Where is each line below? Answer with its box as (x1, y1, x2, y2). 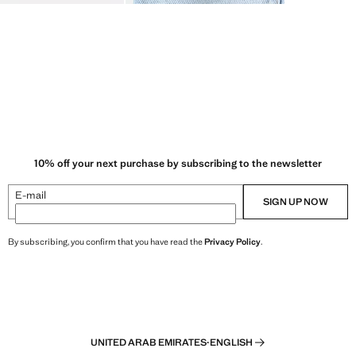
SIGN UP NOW (263, 195, 328, 208)
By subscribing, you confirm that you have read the (8, 235, 204, 247)
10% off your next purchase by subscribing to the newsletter (34, 156, 322, 170)
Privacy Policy (204, 235, 261, 247)
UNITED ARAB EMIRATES (91, 336, 207, 349)
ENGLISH (210, 336, 253, 349)
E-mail (15, 188, 46, 202)
